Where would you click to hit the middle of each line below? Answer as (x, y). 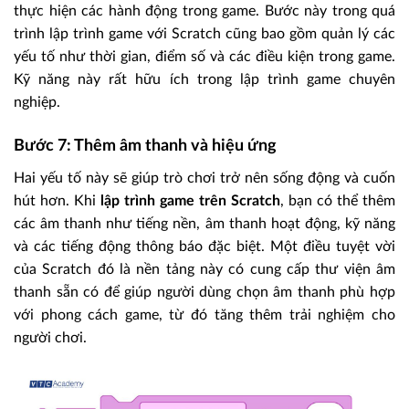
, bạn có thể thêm (338, 201)
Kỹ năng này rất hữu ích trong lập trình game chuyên (204, 80)
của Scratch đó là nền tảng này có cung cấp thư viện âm (204, 270)
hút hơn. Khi (57, 201)
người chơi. (50, 338)
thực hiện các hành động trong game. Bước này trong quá (204, 11)
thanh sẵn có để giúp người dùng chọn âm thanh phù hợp (204, 293)
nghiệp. (37, 103)
